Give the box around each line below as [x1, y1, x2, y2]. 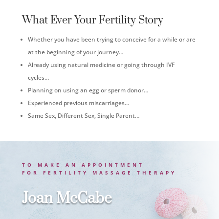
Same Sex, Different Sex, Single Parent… [27, 111, 140, 120]
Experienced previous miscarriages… [27, 99, 130, 108]
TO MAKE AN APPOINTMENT [22, 161, 144, 169]
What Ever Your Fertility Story [22, 14, 163, 27]
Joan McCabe [22, 189, 112, 208]
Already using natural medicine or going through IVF [27, 61, 175, 69]
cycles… [27, 73, 49, 82]
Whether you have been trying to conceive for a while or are [27, 35, 196, 44]
